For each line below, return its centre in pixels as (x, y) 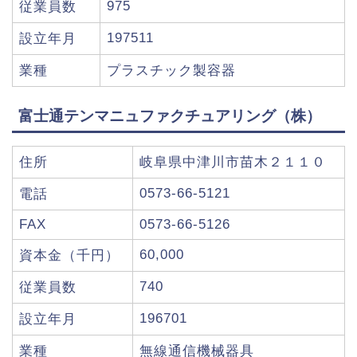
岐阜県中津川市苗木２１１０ (233, 162)
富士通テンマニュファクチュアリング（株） (170, 116)
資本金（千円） (69, 255)
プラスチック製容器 (171, 71)
